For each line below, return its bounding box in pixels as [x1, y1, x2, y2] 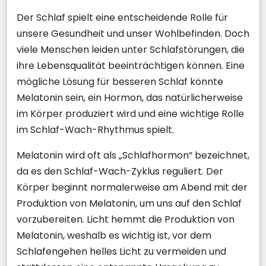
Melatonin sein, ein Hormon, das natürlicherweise [17, 91, 243, 104]
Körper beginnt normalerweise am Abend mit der [17, 180, 248, 194]
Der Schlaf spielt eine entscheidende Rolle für [17, 11, 228, 24]
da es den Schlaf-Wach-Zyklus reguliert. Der [17, 164, 223, 178]
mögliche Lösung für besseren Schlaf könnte [17, 75, 223, 88]
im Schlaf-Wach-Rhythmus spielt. [17, 123, 174, 137]
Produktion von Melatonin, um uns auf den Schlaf [17, 197, 242, 210]
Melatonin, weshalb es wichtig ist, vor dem [17, 229, 211, 242]
